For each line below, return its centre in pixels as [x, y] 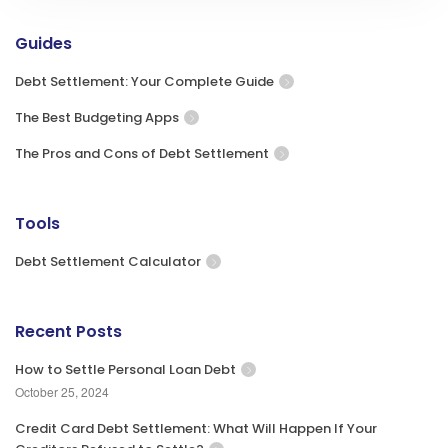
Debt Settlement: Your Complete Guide [144, 81]
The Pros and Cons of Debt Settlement [142, 153]
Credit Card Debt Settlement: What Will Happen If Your [196, 428]
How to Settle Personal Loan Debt [125, 369]
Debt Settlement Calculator [108, 261]
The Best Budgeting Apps [97, 117]
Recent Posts [68, 331]
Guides [43, 43]
